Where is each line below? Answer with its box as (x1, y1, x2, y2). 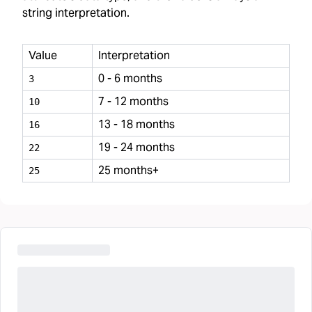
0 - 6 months (98, 71, 162, 86)
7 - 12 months (98, 94, 169, 109)
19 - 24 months (98, 140, 175, 155)
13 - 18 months (98, 117, 175, 132)
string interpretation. (22, 6, 130, 20)
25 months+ (98, 163, 159, 178)
